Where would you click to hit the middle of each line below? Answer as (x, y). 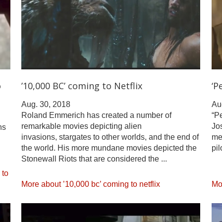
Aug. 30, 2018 (46, 104)
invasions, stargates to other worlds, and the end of (110, 137)
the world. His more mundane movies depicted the (109, 148)
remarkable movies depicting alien (82, 126)
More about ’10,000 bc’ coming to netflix (91, 184)
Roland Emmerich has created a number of (97, 115)
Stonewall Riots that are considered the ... (94, 159)
